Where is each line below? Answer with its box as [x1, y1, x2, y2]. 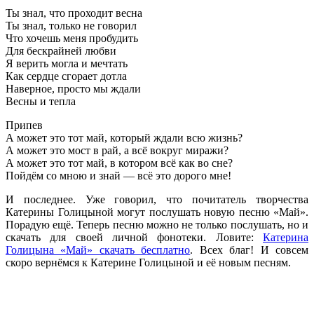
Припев [6, 118, 43, 131]
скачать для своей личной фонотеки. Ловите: [6, 231, 263, 243]
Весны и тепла [6, 95, 76, 107]
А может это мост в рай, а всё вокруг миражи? [6, 144, 228, 156]
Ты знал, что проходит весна [6, 6, 142, 19]
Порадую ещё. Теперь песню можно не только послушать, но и [6, 218, 308, 231]
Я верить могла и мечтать [6, 57, 128, 69]
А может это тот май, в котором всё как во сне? [6, 156, 233, 169]
